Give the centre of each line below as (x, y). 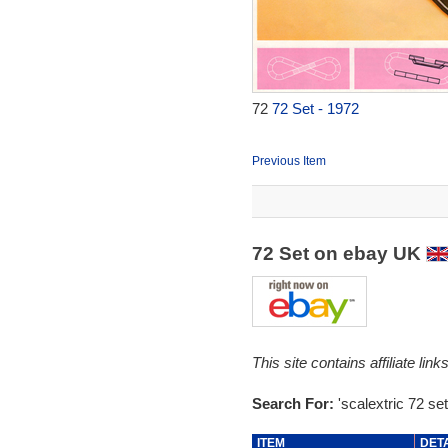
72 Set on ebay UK (338, 253)
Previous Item (288, 161)
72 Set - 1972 (315, 108)
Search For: (294, 403)
